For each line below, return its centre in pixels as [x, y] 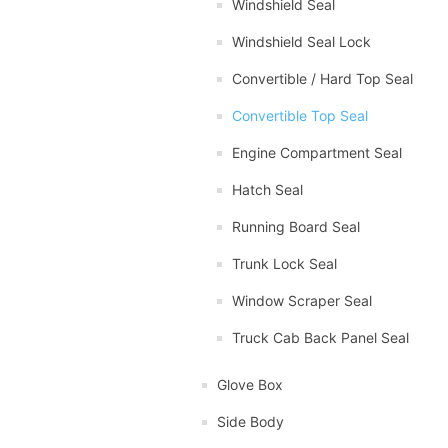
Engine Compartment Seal [317, 152]
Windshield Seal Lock [301, 41]
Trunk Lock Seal [284, 263]
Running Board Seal [296, 226]
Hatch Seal [267, 189]
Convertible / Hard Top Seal [322, 78]
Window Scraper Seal [302, 300]
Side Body [250, 421]
